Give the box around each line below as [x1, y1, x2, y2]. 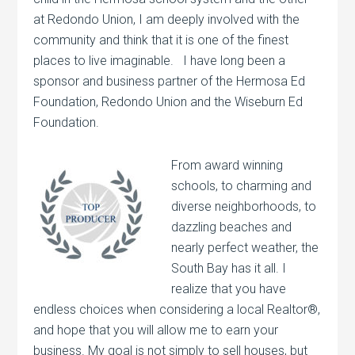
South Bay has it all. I [171, 261, 287, 277]
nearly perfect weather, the [171, 240, 319, 256]
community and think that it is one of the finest [33, 32, 289, 48]
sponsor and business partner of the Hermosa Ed [33, 74, 306, 90]
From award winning [171, 158, 287, 174]
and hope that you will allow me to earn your [33, 323, 279, 338]
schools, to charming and [171, 178, 312, 194]
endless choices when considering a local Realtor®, [33, 302, 321, 318]
